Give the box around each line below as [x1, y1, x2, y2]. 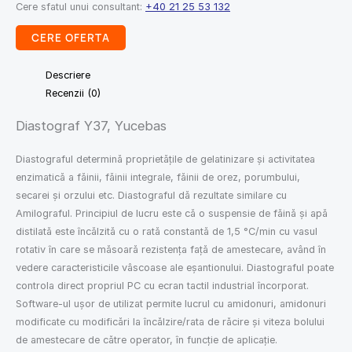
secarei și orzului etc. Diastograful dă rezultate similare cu [16, 189, 287, 201]
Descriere [46, 69, 91, 82]
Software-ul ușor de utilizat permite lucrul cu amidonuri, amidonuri [16, 297, 326, 310]
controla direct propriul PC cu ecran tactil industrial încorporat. [16, 279, 309, 291]
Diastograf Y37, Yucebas [16, 117, 167, 134]
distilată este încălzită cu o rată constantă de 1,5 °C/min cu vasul [16, 225, 317, 237]
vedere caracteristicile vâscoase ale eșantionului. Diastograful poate [16, 261, 334, 273]
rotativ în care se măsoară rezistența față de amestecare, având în [16, 243, 326, 255]
